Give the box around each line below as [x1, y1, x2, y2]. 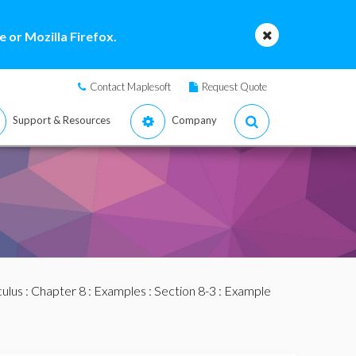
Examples [93, 283, 146, 298]
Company [172, 114, 217, 126]
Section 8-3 [153, 283, 216, 298]
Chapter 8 [30, 283, 86, 298]
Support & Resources [13, 114, 110, 126]
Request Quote [202, 80, 267, 93]
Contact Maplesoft [90, 80, 171, 93]
